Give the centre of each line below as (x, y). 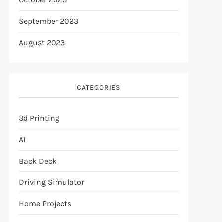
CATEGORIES (99, 87)
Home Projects (45, 203)
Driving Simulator (51, 182)
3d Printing (39, 118)
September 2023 (48, 21)
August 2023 (42, 42)
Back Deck (37, 161)
